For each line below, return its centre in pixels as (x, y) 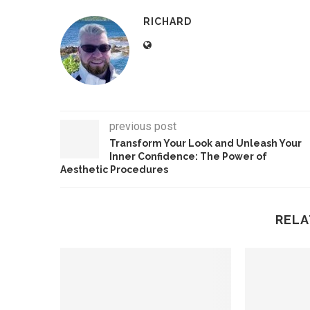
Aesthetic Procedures (114, 170)
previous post (143, 127)
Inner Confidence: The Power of (188, 157)
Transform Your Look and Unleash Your (206, 144)
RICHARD (167, 22)
